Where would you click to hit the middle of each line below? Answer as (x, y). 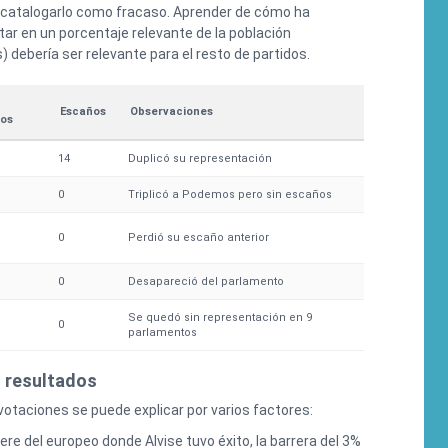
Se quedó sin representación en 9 (220, 318)
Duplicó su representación (200, 159)
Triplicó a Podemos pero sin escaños (230, 195)
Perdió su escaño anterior (198, 238)
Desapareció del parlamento (206, 282)
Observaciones (171, 112)
